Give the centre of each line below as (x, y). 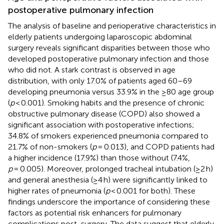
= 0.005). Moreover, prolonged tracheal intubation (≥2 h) (113, 168)
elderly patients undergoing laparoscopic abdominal (100, 36)
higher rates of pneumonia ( (57, 190)
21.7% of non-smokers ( (50, 146)
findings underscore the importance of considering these (109, 201)
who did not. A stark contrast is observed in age (92, 69)
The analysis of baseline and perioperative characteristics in (112, 25)
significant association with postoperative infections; (101, 124)
